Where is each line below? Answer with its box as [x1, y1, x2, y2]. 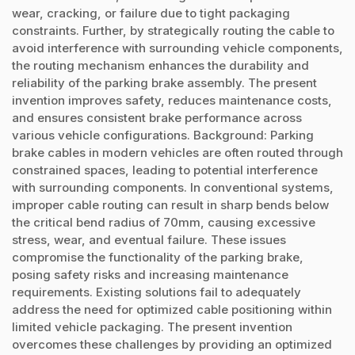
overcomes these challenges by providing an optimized [12, 336, 332, 352]
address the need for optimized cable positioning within [12, 301, 332, 317]
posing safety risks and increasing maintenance [12, 266, 288, 282]
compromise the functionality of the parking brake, [12, 249, 303, 265]
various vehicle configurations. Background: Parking [12, 127, 314, 143]
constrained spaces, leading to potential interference [12, 162, 318, 177]
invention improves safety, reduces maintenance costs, [12, 92, 332, 108]
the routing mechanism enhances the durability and [12, 57, 309, 73]
